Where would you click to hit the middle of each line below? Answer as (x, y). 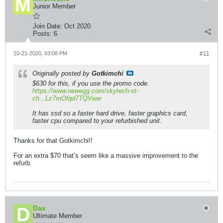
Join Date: (48, 26)
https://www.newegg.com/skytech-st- (85, 91)
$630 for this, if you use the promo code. (91, 83)
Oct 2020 (77, 26)
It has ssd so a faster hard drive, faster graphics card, (110, 113)
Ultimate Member (57, 216)
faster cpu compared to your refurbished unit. (97, 121)
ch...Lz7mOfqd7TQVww (67, 98)
